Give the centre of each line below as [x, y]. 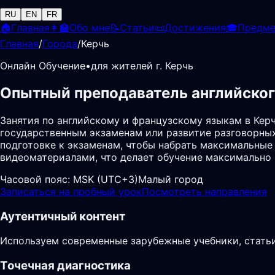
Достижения [195, 28]
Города [60, 44]
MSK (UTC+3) [106, 179]
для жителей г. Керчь [142, 66]
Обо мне [90, 28]
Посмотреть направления [204, 191]
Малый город [171, 179]
